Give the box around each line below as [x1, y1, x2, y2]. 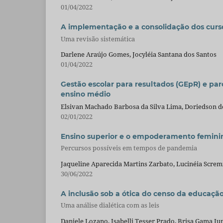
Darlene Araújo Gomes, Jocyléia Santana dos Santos [61, 50, 217, 59]
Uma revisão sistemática [61, 34, 135, 43]
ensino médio [61, 90, 111, 99]
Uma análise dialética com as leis [61, 201, 159, 210]
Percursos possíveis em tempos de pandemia [61, 143, 197, 153]
